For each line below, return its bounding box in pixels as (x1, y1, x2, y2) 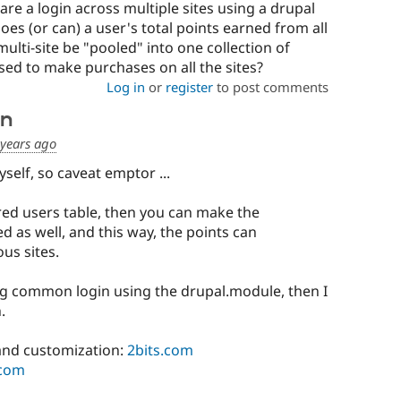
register (165, 78, 213, 97)
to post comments (212, 78, 328, 97)
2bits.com (126, 339, 193, 360)
